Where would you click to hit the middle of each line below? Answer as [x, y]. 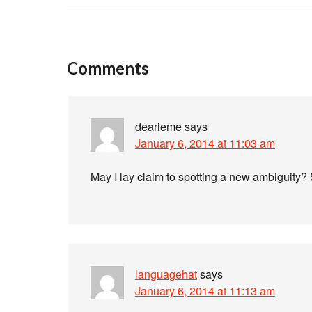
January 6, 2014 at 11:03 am [205, 143]
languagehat [166, 274]
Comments [108, 68]
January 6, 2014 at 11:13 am [205, 291]
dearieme [158, 126]
